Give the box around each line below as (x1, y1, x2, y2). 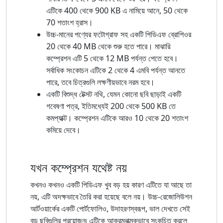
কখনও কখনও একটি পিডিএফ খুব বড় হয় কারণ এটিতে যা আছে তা (30, 179, 192, 190)
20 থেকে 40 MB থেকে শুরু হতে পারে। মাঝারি (46, 40, 170, 52)
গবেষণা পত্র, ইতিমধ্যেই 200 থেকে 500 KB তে (46, 100, 176, 111)
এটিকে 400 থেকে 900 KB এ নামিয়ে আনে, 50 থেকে (46, 4, 188, 16)
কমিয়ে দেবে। (46, 124, 81, 135)
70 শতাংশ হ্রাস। (46, 16, 93, 28)
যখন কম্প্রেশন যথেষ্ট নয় (30, 158, 127, 176)
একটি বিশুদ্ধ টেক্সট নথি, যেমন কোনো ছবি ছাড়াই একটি (46, 88, 181, 100)
